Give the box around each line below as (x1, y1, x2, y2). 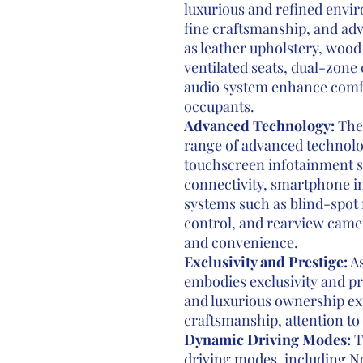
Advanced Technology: (183, 116, 335, 135)
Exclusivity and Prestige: (183, 252, 348, 271)
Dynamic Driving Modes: (183, 330, 351, 349)
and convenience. (183, 233, 298, 252)
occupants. (183, 96, 254, 116)
